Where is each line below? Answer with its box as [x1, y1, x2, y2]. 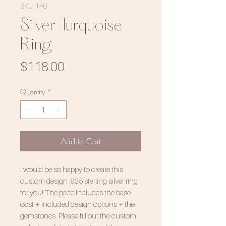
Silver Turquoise [20, 16, 122, 36]
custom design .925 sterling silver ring [20, 176, 138, 186]
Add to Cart [61, 136, 100, 147]
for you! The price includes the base [20, 188, 131, 197]
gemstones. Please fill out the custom [20, 211, 136, 220]
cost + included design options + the [20, 199, 135, 209]
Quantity [20, 87, 45, 97]
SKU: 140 [20, 2, 47, 11]
